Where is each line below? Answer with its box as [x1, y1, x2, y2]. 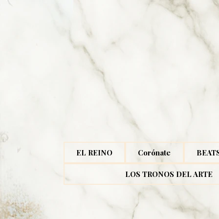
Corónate [138, 147, 171, 157]
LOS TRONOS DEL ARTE [125, 169, 213, 179]
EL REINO [76, 147, 113, 157]
